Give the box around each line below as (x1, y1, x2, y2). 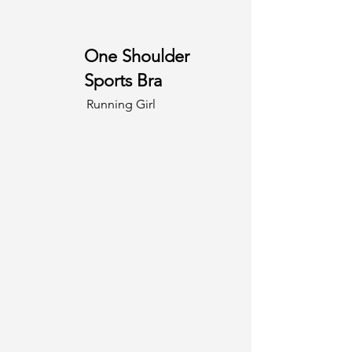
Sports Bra (84, 70, 162, 91)
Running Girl (86, 97, 156, 112)
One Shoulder (84, 46, 189, 67)
